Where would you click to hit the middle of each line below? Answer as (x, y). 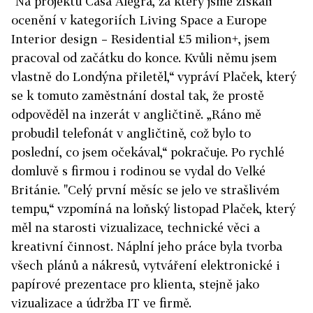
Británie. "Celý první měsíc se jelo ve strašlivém (145, 190)
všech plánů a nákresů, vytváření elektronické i (146, 265)
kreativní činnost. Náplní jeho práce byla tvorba (147, 247)
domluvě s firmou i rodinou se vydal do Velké (138, 171)
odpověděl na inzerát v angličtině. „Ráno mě (136, 115)
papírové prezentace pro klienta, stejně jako (135, 284)
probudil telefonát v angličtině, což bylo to (131, 133)
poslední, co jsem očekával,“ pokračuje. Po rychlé (148, 152)
